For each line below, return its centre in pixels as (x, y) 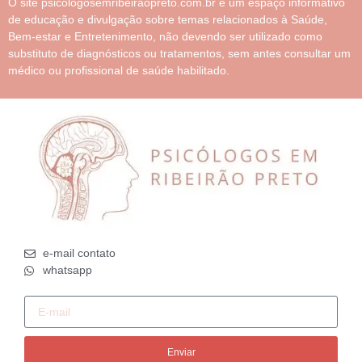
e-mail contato (79, 253)
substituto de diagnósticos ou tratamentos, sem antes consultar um (179, 53)
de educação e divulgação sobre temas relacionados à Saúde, (168, 19)
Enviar (181, 353)
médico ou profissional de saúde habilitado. (119, 70)
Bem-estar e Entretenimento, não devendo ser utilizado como (165, 36)
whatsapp (67, 270)
